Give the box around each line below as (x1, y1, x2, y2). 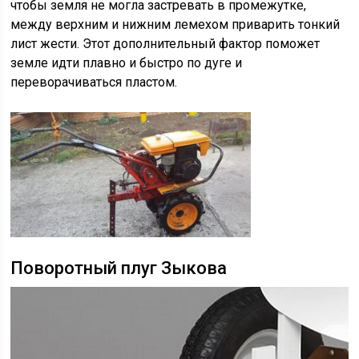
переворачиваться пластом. (10, 75, 178, 90)
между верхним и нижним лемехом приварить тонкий (10, 17, 341, 32)
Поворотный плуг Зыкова (10, 258, 228, 278)
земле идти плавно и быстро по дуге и (10, 55, 243, 71)
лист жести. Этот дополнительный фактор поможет (10, 36, 321, 51)
